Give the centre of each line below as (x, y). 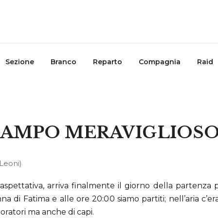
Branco (63, 62)
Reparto (107, 62)
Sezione (19, 62)
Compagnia (159, 62)
